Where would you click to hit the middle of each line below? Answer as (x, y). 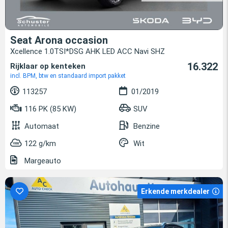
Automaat (42, 126)
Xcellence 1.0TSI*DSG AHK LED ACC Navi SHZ (88, 52)
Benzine (147, 126)
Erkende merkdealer (175, 192)
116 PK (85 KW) (49, 109)
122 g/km (40, 144)
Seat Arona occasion (59, 40)
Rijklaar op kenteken (48, 66)
